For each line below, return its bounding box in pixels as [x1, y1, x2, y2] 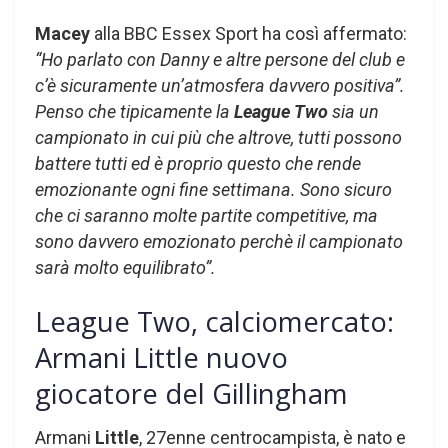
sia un [328, 101, 379, 123]
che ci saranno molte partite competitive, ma [35, 205, 378, 227]
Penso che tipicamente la [35, 101, 234, 123]
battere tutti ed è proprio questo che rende [35, 153, 361, 175]
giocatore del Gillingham [35, 374, 348, 412]
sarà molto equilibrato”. [35, 257, 216, 279]
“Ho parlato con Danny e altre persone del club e [35, 49, 405, 71]
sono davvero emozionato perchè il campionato [35, 231, 403, 253]
